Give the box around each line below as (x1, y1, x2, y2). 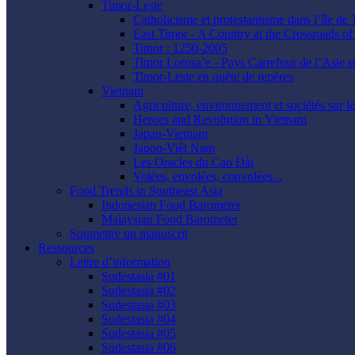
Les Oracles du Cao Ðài (133, 155, 254, 170)
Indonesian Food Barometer (101, 198, 241, 212)
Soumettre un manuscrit (70, 227, 188, 241)
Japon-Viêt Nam (133, 141, 215, 155)
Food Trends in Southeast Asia (70, 184, 223, 198)
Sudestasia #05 (101, 326, 176, 341)
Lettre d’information (70, 255, 170, 269)
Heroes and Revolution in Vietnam (133, 113, 307, 127)
